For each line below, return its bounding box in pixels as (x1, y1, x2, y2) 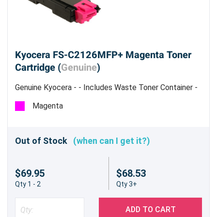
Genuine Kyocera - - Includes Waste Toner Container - (15, 83, 198, 93)
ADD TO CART (125, 205, 176, 215)
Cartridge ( (15, 61, 61, 75)
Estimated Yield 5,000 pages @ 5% (15, 94, 133, 104)
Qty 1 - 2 (15, 180, 41, 188)
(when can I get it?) (73, 136, 150, 146)
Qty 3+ (116, 180, 137, 188)
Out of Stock (15, 136, 73, 146)
